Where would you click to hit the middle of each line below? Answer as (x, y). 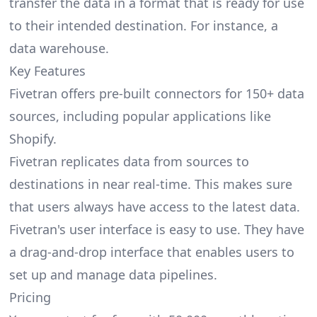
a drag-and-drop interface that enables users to (151, 252)
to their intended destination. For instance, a (143, 26)
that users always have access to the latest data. (154, 207)
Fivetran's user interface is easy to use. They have (156, 230)
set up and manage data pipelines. (113, 275)
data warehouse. (59, 48)
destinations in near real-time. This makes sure (150, 184)
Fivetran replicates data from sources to (129, 162)
